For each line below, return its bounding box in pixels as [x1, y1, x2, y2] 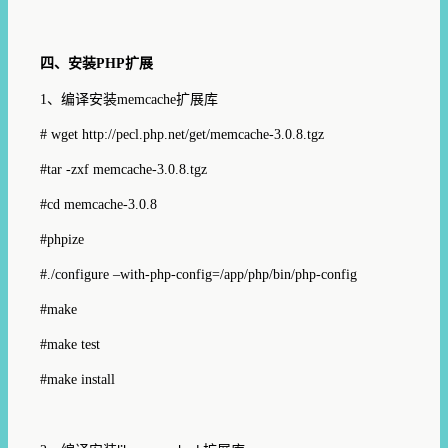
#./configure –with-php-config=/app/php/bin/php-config [40, 266, 357, 282]
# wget [40, 126, 82, 142]
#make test [40, 336, 100, 352]
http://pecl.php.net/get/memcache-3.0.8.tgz [82, 126, 324, 142]
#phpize [40, 231, 84, 247]
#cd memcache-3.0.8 [40, 196, 157, 212]
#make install [40, 371, 115, 387]
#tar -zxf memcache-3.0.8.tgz [40, 161, 207, 177]
